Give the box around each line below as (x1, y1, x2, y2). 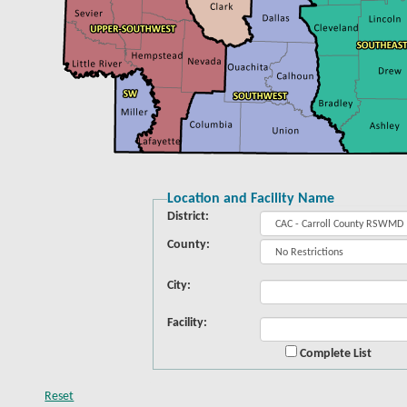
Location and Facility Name (166, 192, 334, 206)
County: (166, 238, 210, 252)
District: (166, 210, 209, 223)
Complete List (299, 347, 372, 361)
